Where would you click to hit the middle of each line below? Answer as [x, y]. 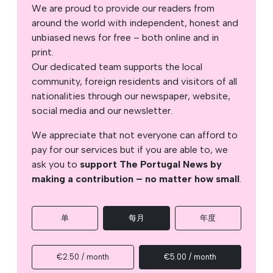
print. [43, 52]
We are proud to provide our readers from [123, 8]
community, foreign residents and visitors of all [134, 81]
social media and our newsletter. [102, 110]
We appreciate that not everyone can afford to [135, 135]
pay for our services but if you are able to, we [130, 149]
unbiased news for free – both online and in [125, 37]
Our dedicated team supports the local [117, 66]
